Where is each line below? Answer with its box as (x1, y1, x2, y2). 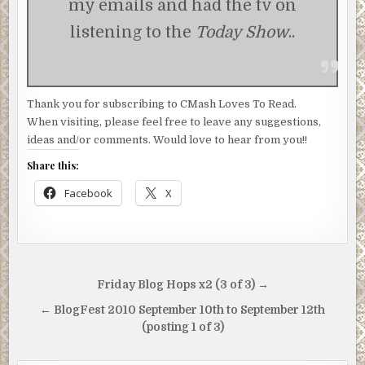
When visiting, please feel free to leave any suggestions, (27, 116, 322, 129)
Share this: (27, 159, 80, 173)
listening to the (70, 23, 196, 42)
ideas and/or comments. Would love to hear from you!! (27, 134, 308, 147)
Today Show (196, 23, 288, 42)
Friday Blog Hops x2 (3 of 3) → (96, 279, 269, 292)
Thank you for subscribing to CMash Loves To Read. (27, 98, 297, 111)
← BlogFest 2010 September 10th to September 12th (40, 304, 325, 317)
